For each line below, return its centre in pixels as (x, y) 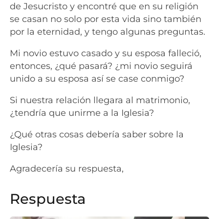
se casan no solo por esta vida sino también (106, 19)
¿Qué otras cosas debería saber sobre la (97, 134)
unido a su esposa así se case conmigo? (97, 79)
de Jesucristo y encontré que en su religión (104, 6)
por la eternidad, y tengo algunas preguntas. (108, 32)
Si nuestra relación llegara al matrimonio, (100, 100)
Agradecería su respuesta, (67, 169)
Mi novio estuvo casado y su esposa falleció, (106, 53)
